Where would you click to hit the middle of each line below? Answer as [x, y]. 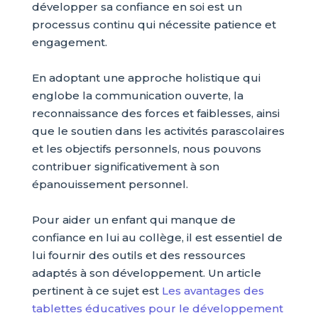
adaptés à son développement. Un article [146, 273]
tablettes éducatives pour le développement [157, 308]
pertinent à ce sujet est [97, 291]
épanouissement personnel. [110, 184]
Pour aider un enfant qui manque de [133, 220]
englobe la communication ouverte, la [137, 95]
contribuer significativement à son [125, 166]
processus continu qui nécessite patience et [154, 24]
